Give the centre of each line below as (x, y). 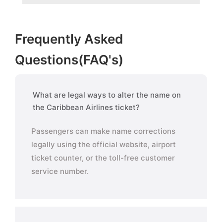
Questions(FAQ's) (69, 60)
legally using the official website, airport (104, 144)
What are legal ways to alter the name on (107, 95)
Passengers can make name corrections (103, 131)
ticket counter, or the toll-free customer (103, 158)
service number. (60, 171)
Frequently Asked (69, 39)
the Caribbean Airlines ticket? (86, 107)
